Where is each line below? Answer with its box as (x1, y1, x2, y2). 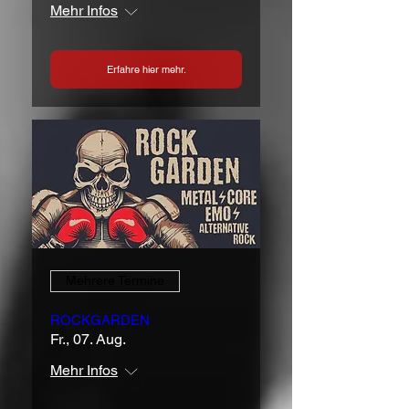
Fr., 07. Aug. (50, 330, 126, 348)
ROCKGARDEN (50, 311, 150, 328)
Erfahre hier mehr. (106, 62, 186, 76)
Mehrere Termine (66, 273, 164, 288)
